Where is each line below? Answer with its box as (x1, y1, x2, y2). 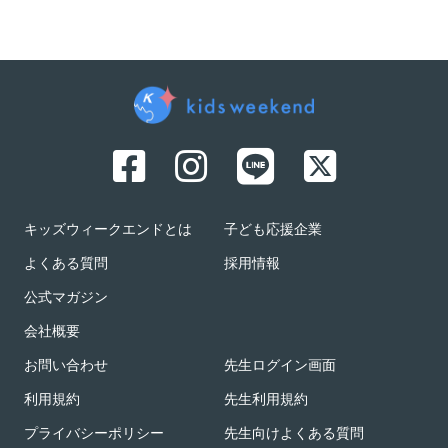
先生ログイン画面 (224, 355, 336, 379)
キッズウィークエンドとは (24, 219, 192, 243)
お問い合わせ (24, 355, 108, 379)
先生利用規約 (224, 389, 308, 413)
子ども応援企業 (224, 219, 322, 243)
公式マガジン (24, 287, 108, 311)
